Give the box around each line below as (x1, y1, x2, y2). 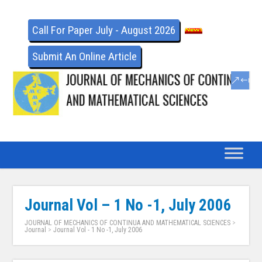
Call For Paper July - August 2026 (32, 23, 176, 37)
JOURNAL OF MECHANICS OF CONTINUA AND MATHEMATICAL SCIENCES (25, 219, 231, 227)
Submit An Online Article (32, 50, 137, 63)
